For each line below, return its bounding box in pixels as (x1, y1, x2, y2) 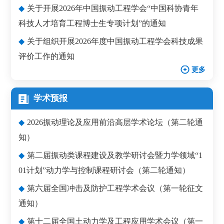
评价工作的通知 (18, 51, 75, 60)
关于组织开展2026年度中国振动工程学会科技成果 (27, 36, 203, 45)
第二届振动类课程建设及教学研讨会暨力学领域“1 (27, 150, 203, 159)
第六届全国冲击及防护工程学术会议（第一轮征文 (27, 183, 203, 192)
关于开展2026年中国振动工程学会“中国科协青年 (27, 3, 199, 12)
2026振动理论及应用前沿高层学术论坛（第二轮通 (27, 117, 203, 126)
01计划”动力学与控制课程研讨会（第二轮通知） (18, 165, 190, 174)
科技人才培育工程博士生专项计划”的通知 (18, 18, 166, 27)
